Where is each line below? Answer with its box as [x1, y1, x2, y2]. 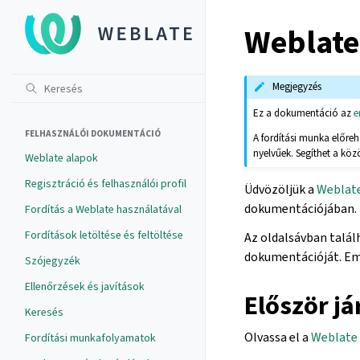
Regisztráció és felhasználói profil [25, 176, 186, 191]
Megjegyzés [272, 80, 322, 94]
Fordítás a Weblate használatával [25, 202, 182, 217]
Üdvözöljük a [244, 180, 317, 198]
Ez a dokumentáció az [253, 105, 354, 120]
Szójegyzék [25, 253, 80, 268]
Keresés [25, 305, 63, 320]
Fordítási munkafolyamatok [25, 330, 156, 346]
